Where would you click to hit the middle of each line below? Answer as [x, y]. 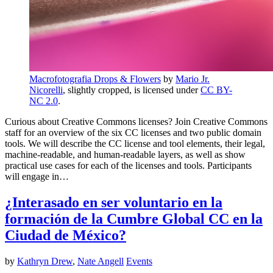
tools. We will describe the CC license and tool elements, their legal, [135, 144]
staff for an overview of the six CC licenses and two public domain [133, 133]
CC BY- [216, 90]
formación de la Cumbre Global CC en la [134, 219]
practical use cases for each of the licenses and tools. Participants [128, 166]
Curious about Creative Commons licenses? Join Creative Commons [136, 122]
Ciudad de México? [66, 236]
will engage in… [37, 177]
